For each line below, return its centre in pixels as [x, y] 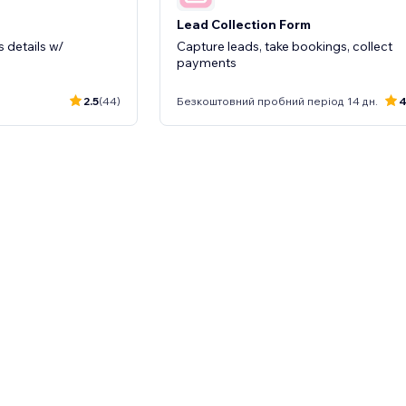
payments [207, 63]
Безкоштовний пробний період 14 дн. [277, 101]
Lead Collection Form [244, 24]
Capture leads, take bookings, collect [285, 46]
